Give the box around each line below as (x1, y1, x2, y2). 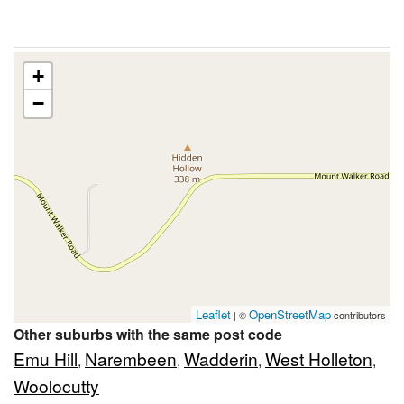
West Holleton (265, 346, 372, 372)
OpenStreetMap (249, 306, 331, 324)
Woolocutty (14, 373, 99, 399)
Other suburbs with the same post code (14, 324, 282, 345)
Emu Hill (14, 346, 78, 372)
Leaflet (196, 306, 231, 324)
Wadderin (184, 346, 258, 372)
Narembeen (85, 346, 177, 372)
